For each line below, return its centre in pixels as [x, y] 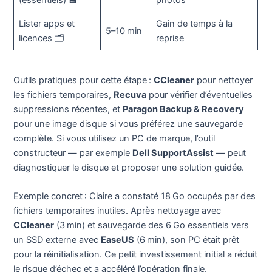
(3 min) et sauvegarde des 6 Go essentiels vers [152, 226]
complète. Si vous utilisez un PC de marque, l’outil [114, 138]
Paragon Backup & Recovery [184, 109]
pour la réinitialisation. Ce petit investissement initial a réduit [136, 255]
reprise [170, 39]
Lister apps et [46, 24]
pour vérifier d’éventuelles [200, 94]
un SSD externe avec [57, 240]
